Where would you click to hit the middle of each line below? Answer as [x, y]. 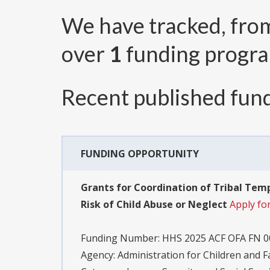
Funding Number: [121, 238]
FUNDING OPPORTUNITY [140, 154]
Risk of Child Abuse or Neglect [154, 205]
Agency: [99, 255]
